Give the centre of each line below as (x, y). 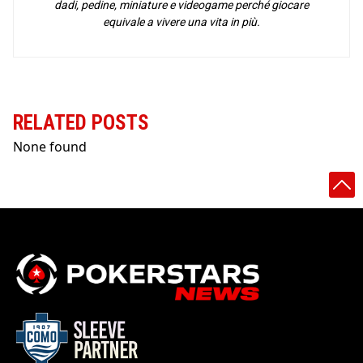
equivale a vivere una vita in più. (181, 22)
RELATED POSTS (81, 123)
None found (50, 147)
